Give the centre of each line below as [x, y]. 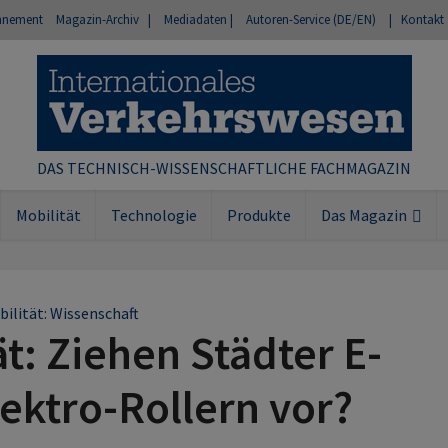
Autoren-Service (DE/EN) [311, 19]
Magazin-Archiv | [103, 19]
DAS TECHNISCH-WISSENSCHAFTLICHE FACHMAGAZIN [224, 168]
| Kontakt [416, 19]
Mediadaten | [198, 19]
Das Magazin [363, 215]
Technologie [153, 215]
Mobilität [48, 215]
